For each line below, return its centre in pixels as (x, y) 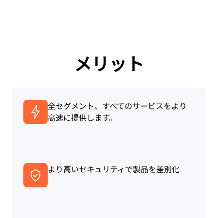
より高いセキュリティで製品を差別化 (114, 169)
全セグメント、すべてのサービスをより (117, 106)
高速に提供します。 (82, 118)
